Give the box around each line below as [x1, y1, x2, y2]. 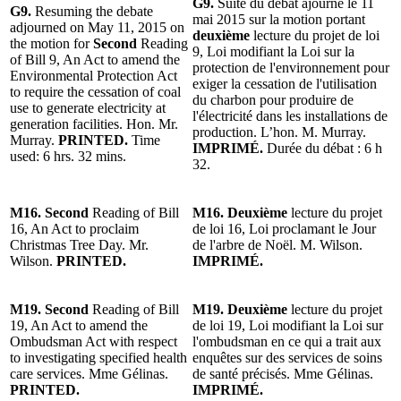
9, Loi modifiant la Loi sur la [192, 43, 354, 59]
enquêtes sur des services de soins [192, 349, 382, 365]
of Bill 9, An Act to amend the [10, 51, 180, 67]
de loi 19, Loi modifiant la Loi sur [192, 317, 383, 333]
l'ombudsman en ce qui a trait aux [192, 333, 381, 349]
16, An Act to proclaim [10, 220, 139, 236]
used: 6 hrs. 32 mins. [10, 148, 126, 164]
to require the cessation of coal [10, 83, 181, 99]
